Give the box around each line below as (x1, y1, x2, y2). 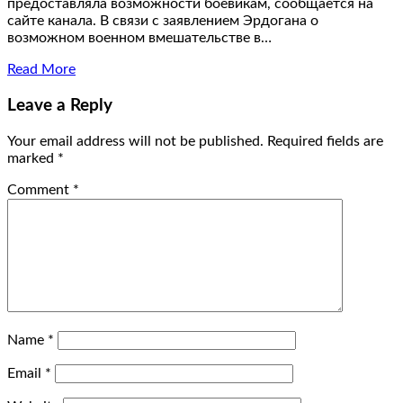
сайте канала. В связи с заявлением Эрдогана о (7, 13, 318, 29)
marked (7, 150, 58, 166)
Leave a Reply (7, 97, 112, 115)
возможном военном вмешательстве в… (7, 31, 272, 46)
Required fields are (267, 133, 383, 148)
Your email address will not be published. (7, 133, 264, 148)
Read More (7, 62, 76, 77)
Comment (7, 182, 73, 197)
